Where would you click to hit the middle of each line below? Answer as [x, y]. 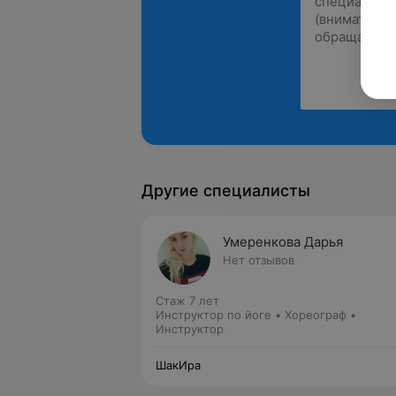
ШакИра [178, 365]
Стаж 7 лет [187, 301]
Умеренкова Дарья [283, 242]
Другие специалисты [226, 190]
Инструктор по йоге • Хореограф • [256, 315]
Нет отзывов [259, 260]
